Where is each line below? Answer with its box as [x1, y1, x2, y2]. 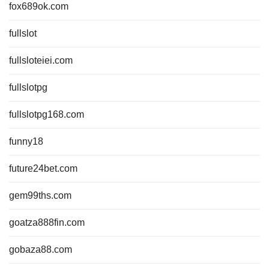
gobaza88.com [9, 244, 72, 255]
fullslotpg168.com [9, 109, 84, 119]
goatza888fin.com [9, 217, 85, 228]
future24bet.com [9, 163, 77, 174]
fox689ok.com [9, 1, 68, 11]
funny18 [9, 136, 43, 147]
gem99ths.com [9, 190, 71, 201]
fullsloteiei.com [9, 55, 73, 65]
